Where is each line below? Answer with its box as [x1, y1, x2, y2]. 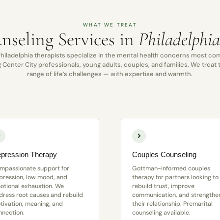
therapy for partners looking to [132, 173, 219, 182]
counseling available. [132, 209, 191, 217]
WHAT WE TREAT [83, 22, 137, 28]
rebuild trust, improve [132, 182, 194, 191]
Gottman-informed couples [132, 165, 210, 173]
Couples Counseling [132, 150, 196, 159]
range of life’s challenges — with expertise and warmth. [27, 70, 193, 79]
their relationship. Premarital [132, 200, 213, 208]
